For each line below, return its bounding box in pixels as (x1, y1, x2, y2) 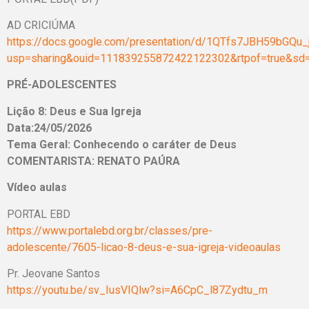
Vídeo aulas (7, 181, 67, 195)
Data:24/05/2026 (7, 121, 92, 134)
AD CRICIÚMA (7, 19, 75, 32)
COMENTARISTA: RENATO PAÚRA (7, 154, 180, 168)
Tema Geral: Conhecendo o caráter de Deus (7, 137, 237, 151)
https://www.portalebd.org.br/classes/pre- (7, 223, 212, 237)
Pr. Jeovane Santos (7, 267, 100, 281)
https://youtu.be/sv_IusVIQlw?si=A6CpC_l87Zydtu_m (7, 283, 268, 297)
